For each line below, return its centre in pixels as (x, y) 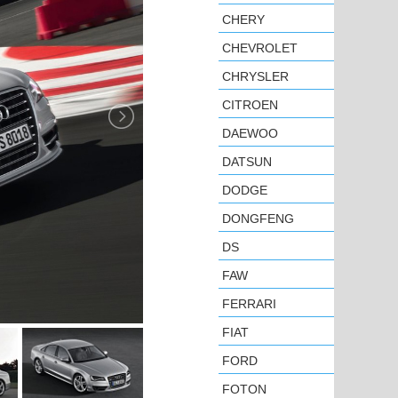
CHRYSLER (255, 76)
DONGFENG (258, 219)
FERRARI (249, 304)
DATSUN (247, 162)
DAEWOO (250, 133)
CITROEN (250, 105)
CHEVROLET (260, 48)
